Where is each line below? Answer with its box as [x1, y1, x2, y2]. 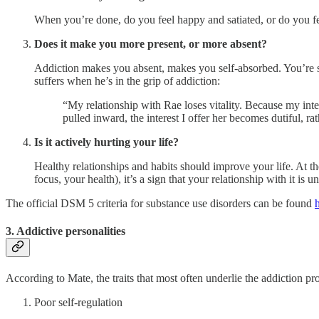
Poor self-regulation [34, 296, 122, 309]
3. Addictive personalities [6, 225, 125, 238]
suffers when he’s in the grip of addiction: [34, 74, 220, 87]
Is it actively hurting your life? [34, 135, 179, 148]
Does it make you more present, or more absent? [34, 37, 267, 50]
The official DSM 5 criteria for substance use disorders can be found [6, 197, 315, 209]
